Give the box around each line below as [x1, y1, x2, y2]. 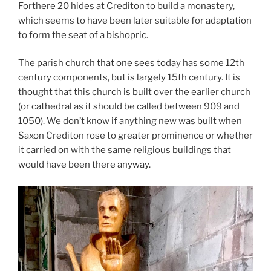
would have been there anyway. [18, 159, 151, 171]
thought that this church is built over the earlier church [18, 87, 250, 98]
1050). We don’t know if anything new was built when [18, 116, 242, 127]
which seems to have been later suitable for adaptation [18, 15, 252, 26]
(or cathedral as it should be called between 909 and [18, 101, 240, 113]
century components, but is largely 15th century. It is [18, 72, 240, 83]
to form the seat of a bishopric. [18, 29, 148, 41]
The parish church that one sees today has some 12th [18, 57, 244, 69]
